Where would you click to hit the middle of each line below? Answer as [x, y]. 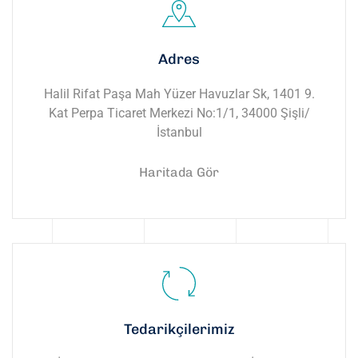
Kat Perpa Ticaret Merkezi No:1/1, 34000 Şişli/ [179, 113]
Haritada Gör [179, 172]
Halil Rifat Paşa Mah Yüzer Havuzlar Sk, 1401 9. [179, 94]
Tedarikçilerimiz [179, 329]
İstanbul [179, 132]
